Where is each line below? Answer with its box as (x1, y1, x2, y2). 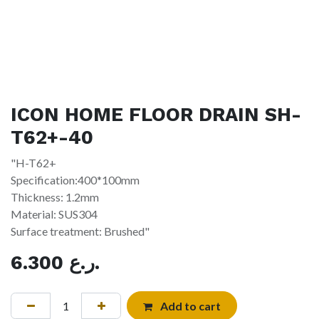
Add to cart (157, 298, 221, 313)
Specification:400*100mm (11, 173, 140, 187)
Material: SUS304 (11, 207, 98, 221)
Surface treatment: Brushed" (11, 224, 150, 239)
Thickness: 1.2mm (11, 190, 99, 204)
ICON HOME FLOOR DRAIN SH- (11, 103, 301, 127)
